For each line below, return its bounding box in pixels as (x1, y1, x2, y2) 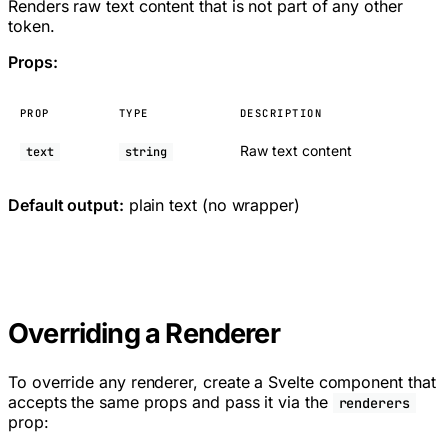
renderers (338, 393, 410, 412)
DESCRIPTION (240, 105, 323, 120)
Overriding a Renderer (8, 317, 280, 350)
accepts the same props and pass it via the (8, 391, 333, 412)
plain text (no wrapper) (123, 194, 300, 215)
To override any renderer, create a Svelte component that (8, 371, 436, 392)
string (125, 143, 167, 160)
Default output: (8, 194, 124, 215)
